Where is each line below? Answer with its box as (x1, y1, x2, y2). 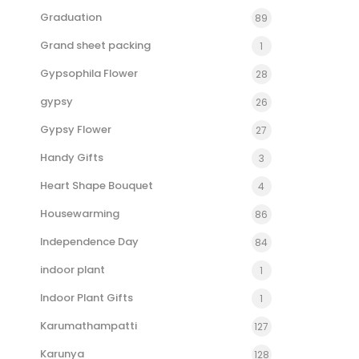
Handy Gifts (40, 150, 103, 165)
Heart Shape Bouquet (40, 178, 153, 193)
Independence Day (40, 234, 139, 249)
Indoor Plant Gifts (40, 290, 133, 305)
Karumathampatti (40, 318, 137, 333)
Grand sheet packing (40, 38, 151, 53)
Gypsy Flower (40, 122, 111, 137)
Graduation (40, 10, 102, 25)
